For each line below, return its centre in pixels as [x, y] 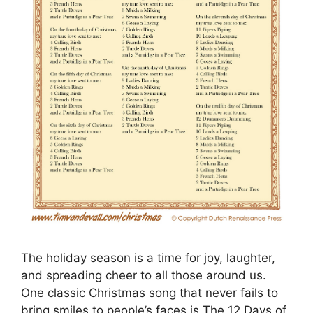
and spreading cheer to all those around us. [144, 276]
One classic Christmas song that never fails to [150, 293]
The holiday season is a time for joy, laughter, [148, 258]
